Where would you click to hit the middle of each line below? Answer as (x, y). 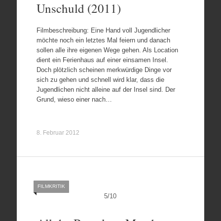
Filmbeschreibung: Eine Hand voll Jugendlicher (103, 30)
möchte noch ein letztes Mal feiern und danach (103, 40)
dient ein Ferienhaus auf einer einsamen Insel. (102, 60)
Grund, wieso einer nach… (74, 99)
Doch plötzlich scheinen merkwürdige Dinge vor (104, 70)
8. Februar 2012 (58, 132)
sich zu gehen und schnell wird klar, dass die (100, 79)
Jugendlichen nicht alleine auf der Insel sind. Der (106, 89)
